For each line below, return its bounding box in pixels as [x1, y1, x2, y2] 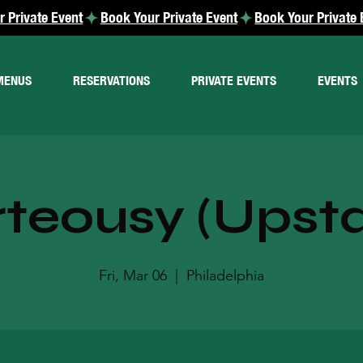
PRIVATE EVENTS [191, 72, 276, 88]
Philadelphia [186, 267, 264, 284]
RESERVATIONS [73, 72, 150, 88]
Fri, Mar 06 [99, 267, 167, 284]
